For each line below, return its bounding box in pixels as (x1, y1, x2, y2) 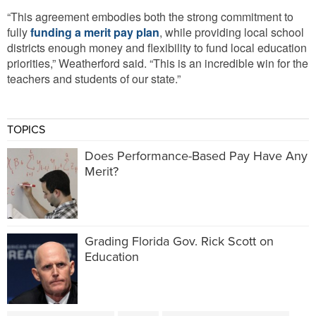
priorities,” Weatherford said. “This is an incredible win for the (7, 55, 308, 71)
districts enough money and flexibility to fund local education (7, 39, 307, 56)
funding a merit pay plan (28, 24, 159, 40)
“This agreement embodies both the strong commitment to (7, 8, 293, 25)
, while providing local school (159, 24, 304, 40)
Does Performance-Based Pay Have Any (85, 148, 308, 164)
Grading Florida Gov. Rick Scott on (85, 233, 274, 249)
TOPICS (7, 123, 45, 137)
